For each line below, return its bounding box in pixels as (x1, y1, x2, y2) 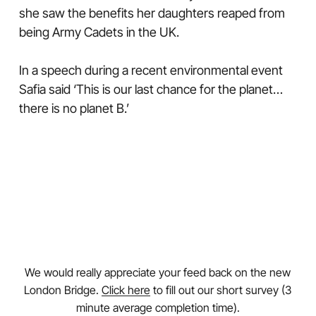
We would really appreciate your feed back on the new (25, 265, 291, 279)
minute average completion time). (75, 300, 240, 315)
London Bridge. (24, 283, 102, 297)
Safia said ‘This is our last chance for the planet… (18, 82, 283, 97)
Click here (102, 283, 151, 297)
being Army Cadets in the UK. (18, 25, 179, 39)
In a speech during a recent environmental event (18, 63, 283, 78)
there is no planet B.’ (18, 101, 129, 116)
